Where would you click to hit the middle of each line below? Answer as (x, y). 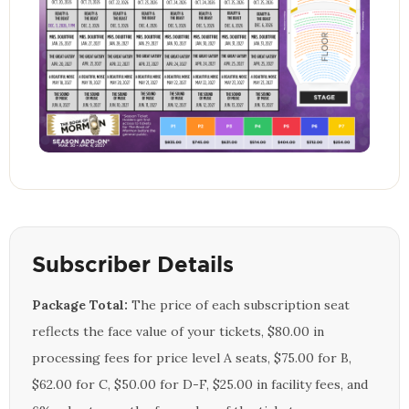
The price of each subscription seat (239, 304)
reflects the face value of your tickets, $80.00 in (178, 331)
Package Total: (80, 304)
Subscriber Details (133, 263)
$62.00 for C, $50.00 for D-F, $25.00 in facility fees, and (200, 384)
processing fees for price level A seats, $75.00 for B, (192, 357)
